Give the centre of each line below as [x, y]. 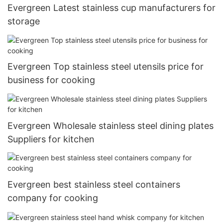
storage [24, 21]
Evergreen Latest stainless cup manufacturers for [111, 8]
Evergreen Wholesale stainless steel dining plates [111, 125]
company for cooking [53, 198]
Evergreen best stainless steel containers [94, 185]
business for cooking [51, 80]
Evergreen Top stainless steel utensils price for [106, 67]
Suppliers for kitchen [51, 139]
